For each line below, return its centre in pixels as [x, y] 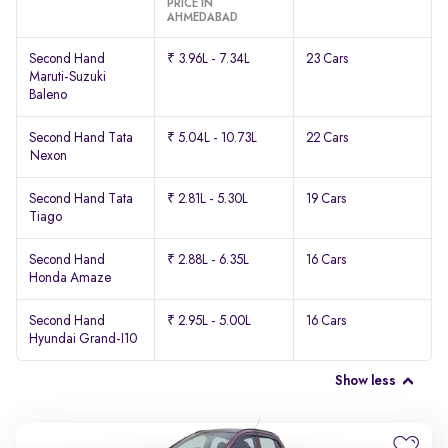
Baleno [48, 95]
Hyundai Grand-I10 [83, 339]
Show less [365, 381]
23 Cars [326, 59]
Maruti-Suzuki [67, 77]
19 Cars [325, 199]
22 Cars [326, 138]
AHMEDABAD [203, 18]
